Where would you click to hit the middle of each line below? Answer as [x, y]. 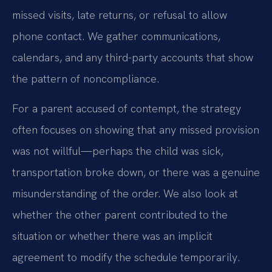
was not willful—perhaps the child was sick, [118, 151]
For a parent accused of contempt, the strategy [127, 109]
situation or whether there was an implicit [112, 236]
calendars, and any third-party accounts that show [133, 58]
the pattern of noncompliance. [86, 79]
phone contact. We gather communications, [116, 36]
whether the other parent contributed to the [120, 215]
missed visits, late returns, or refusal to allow [120, 15]
